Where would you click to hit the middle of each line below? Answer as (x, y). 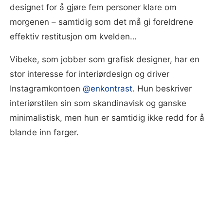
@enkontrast (108, 89)
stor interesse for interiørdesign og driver (90, 74)
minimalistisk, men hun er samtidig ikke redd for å (107, 118)
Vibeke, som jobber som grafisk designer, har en (105, 60)
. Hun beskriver (162, 89)
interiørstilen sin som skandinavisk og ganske (98, 103)
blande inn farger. (44, 133)
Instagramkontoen (46, 89)
